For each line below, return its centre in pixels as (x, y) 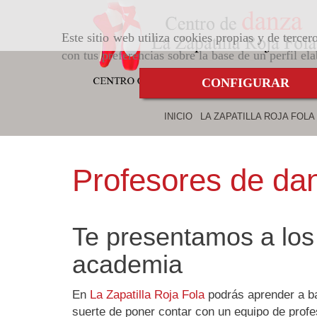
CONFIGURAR (246, 83)
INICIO (178, 116)
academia (127, 264)
